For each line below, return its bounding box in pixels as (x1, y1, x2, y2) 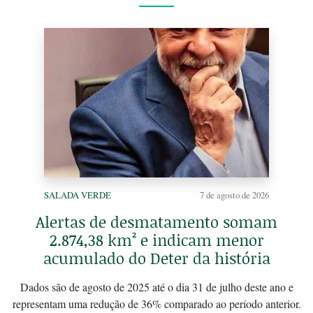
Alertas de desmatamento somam (36, 211, 277, 233)
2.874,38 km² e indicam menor (49, 229, 264, 252)
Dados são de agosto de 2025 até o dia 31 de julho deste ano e (20, 279, 293, 295)
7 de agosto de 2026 (200, 189, 269, 202)
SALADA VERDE (44, 189, 111, 202)
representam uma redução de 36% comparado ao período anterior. (12, 296, 301, 312)
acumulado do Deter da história (43, 247, 270, 270)
